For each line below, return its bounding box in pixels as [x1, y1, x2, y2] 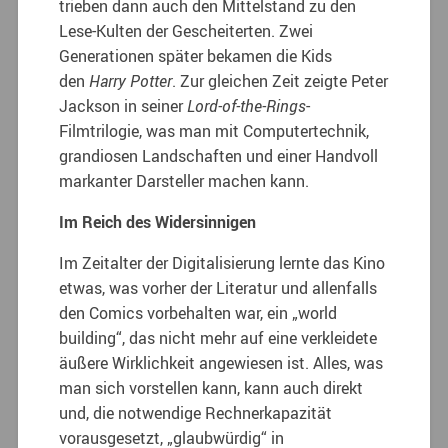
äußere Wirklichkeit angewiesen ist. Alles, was [59, 351, 384, 374]
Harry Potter [89, 69, 173, 92]
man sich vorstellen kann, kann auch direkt [59, 376, 364, 399]
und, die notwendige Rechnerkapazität [59, 401, 333, 424]
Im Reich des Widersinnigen [59, 210, 257, 233]
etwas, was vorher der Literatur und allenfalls [59, 276, 378, 299]
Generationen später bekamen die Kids [59, 44, 333, 67]
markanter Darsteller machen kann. [59, 169, 310, 192]
